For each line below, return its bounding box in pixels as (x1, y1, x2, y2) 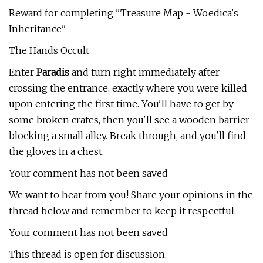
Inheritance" (9, 23, 66, 35)
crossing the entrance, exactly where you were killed (9, 82, 247, 94)
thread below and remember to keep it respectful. (9, 205, 236, 217)
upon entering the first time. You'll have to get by (9, 98, 234, 110)
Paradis (36, 66, 69, 78)
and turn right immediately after (69, 66, 220, 78)
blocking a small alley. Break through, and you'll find (9, 130, 246, 141)
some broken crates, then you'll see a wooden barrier (9, 114, 249, 126)
